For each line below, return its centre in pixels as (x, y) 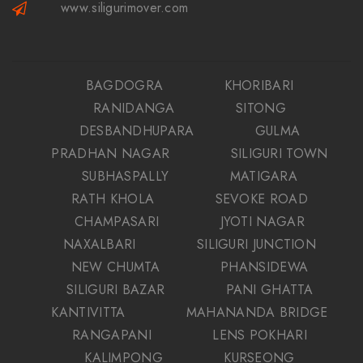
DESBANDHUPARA (137, 130)
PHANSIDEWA (265, 267)
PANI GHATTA (269, 289)
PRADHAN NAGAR (111, 153)
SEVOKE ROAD (261, 199)
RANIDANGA (134, 108)
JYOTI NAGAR (262, 221)
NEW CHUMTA (115, 267)
